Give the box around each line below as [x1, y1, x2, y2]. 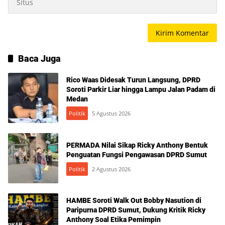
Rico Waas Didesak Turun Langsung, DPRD [66, 76, 200, 84]
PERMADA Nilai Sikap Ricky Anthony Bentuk [66, 141, 208, 149]
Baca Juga [18, 53, 61, 64]
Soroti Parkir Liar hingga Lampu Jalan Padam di [66, 85, 215, 94]
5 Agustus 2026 [92, 109, 131, 118]
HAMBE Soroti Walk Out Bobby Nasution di [66, 196, 201, 205]
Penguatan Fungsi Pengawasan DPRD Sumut [66, 150, 207, 159]
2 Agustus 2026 [92, 165, 131, 173]
